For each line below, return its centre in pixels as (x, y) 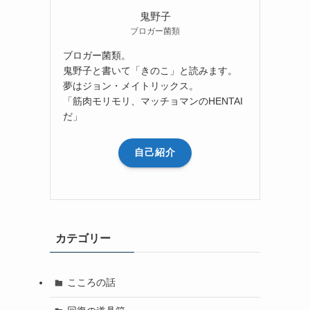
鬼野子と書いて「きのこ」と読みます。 (150, 70)
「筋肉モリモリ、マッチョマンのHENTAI (153, 101)
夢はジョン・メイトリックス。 (131, 85)
